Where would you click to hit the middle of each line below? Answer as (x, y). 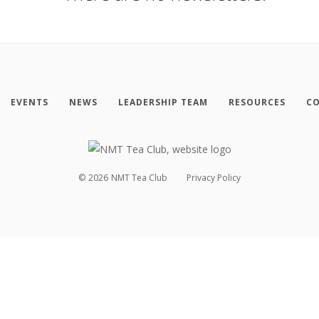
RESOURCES (257, 102)
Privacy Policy (213, 178)
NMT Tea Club (140, 178)
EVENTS (29, 102)
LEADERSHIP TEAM (163, 102)
